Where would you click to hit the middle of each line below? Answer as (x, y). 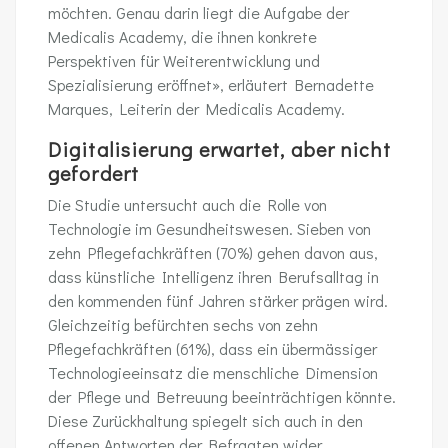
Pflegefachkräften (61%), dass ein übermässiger (212, 348)
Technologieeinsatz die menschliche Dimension (213, 372)
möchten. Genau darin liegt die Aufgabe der (198, 12)
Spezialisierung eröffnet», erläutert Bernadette (211, 84)
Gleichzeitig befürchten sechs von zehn (183, 324)
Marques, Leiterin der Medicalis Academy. (198, 108)
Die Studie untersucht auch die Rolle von (187, 204)
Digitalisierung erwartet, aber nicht (219, 149)
